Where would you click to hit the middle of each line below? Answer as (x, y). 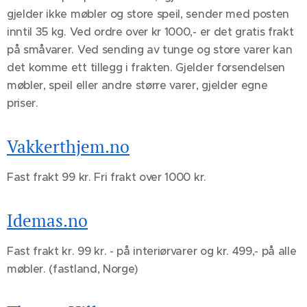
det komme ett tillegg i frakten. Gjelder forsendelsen (146, 67)
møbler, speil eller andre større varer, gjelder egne (137, 85)
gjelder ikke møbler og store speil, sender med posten (148, 14)
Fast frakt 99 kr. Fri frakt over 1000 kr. (107, 177)
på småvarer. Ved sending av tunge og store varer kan (150, 50)
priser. (23, 103)
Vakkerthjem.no (68, 147)
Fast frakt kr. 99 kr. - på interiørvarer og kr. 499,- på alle (152, 251)
